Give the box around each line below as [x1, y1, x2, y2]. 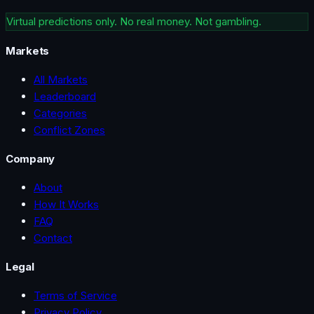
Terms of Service [34, 288, 117, 302]
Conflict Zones [34, 123, 105, 137]
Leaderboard [34, 89, 96, 103]
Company [6, 151, 55, 165]
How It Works [34, 197, 99, 211]
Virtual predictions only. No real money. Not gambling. [6, 15, 261, 28]
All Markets [34, 72, 88, 86]
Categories [34, 106, 87, 120]
